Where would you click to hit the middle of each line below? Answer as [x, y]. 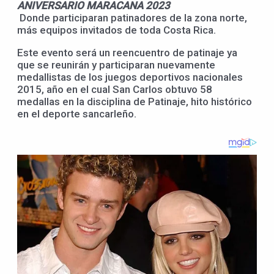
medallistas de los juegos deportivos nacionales [130, 77]
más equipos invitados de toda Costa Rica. [117, 30]
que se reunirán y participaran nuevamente [116, 65]
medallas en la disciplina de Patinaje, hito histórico [135, 101]
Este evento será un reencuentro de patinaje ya [127, 52]
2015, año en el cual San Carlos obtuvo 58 [115, 89]
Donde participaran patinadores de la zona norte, [133, 17]
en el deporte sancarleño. [78, 113]
